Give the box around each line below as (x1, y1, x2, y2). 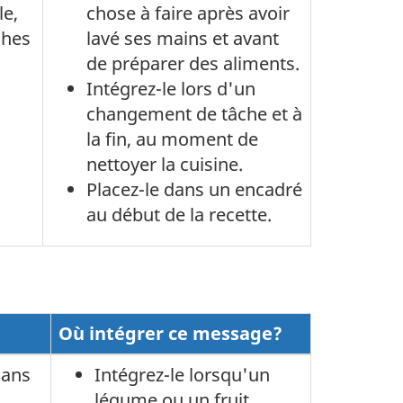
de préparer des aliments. (86, 51, 300, 76)
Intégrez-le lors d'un (86, 76, 255, 101)
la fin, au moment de (86, 127, 258, 151)
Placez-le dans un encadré (86, 177, 302, 201)
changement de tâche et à (86, 102, 302, 126)
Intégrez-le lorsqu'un (94, 363, 270, 387)
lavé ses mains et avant (86, 26, 279, 50)
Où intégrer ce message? (58, 321, 282, 345)
